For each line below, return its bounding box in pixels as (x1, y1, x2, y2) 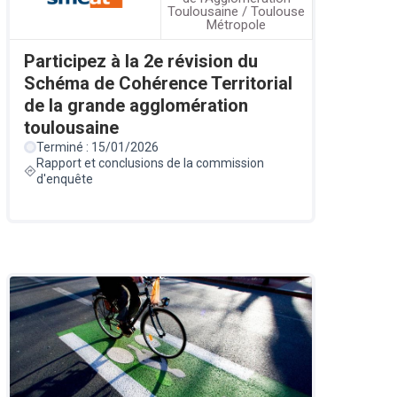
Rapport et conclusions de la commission (35, 155, 264, 170)
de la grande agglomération (23, 94, 248, 116)
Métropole (206, 17, 267, 34)
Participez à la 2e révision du (23, 50, 258, 72)
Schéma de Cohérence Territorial (23, 72, 292, 94)
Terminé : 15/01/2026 (35, 139, 159, 154)
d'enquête (35, 171, 93, 186)
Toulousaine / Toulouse (167, 4, 306, 20)
